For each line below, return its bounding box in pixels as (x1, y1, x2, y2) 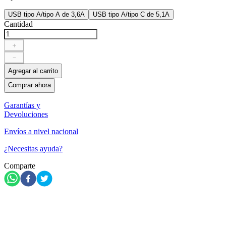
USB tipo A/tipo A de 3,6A (8, 11, 85, 19)
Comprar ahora (8, 81, 51, 89)
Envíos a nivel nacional (4, 127, 78, 136)
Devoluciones (4, 109, 48, 119)
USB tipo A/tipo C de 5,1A (93, 11, 169, 19)
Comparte (4, 161, 35, 170)
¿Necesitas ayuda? (4, 144, 63, 153)
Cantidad (4, 20, 33, 29)
